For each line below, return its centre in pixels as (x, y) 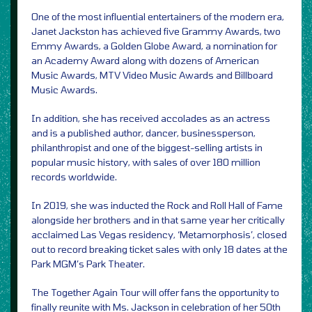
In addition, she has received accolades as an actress (151, 118)
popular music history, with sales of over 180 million (146, 162)
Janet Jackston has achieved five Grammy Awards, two (156, 31)
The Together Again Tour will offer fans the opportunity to (155, 292)
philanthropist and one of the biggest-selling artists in (147, 148)
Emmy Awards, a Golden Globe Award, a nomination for (154, 46)
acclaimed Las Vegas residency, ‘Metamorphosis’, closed (159, 235)
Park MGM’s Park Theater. (88, 264)
